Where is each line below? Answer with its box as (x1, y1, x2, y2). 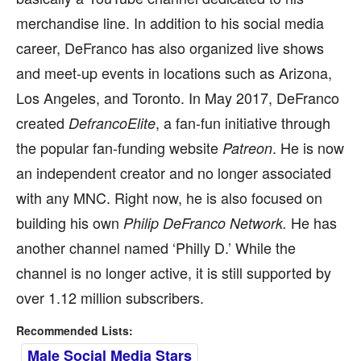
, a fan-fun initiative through (156, 112, 330, 133)
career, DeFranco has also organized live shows (16, 37, 324, 58)
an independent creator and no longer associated (16, 162, 331, 183)
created (16, 112, 68, 133)
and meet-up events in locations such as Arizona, (16, 62, 332, 83)
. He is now (272, 137, 344, 158)
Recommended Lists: (16, 322, 133, 338)
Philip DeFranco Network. (123, 213, 291, 233)
